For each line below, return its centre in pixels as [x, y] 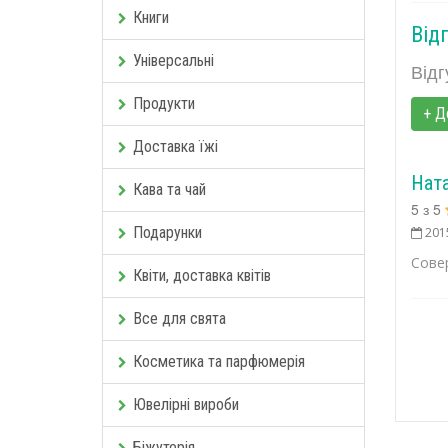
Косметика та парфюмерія [219, 361]
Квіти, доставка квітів [202, 275]
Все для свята [179, 318]
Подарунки [167, 232]
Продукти [164, 103]
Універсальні [173, 60]
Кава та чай [169, 189]
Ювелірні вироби [186, 404]
